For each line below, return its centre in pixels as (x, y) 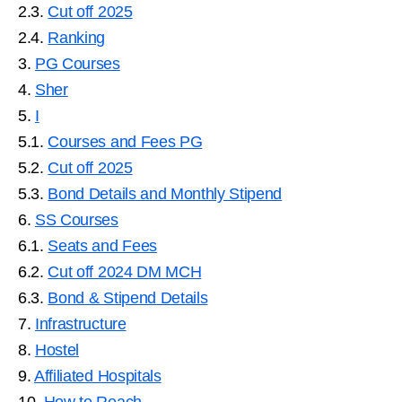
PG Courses (78, 63)
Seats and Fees (102, 245)
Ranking (77, 37)
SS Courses (77, 219)
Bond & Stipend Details (128, 297)
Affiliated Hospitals (98, 376)
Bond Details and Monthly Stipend (165, 193)
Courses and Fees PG (125, 141)
